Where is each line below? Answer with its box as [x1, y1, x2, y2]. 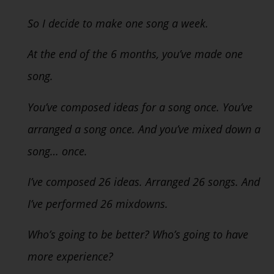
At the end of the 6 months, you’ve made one [28, 46, 243, 62]
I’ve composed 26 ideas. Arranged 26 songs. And [28, 174, 260, 189]
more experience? [28, 249, 113, 264]
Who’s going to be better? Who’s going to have [28, 227, 248, 242]
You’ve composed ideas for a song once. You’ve [28, 99, 253, 114]
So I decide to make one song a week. [28, 15, 209, 31]
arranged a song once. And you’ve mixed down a [28, 121, 261, 136]
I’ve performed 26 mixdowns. [28, 196, 168, 211]
